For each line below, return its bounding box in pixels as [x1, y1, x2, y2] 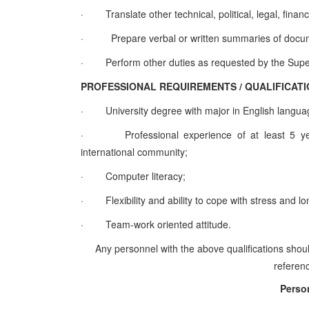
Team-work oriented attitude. [106, 217, 231, 231]
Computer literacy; [106, 169, 186, 183]
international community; [81, 145, 188, 159]
